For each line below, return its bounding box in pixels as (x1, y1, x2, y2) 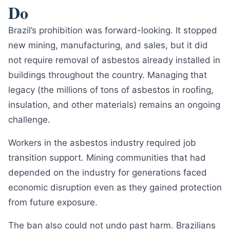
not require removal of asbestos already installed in (8, 55, 220, 65)
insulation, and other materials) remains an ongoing (8, 100, 220, 110)
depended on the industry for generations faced (8, 167, 207, 178)
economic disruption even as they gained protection (8, 182, 222, 193)
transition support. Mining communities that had (8, 152, 206, 163)
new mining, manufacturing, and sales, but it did (8, 40, 208, 50)
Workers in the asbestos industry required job (8, 138, 196, 148)
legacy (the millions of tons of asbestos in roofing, (8, 85, 214, 95)
